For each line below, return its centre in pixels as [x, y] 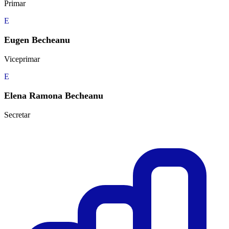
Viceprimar [22, 59]
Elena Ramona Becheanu [54, 96]
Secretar [17, 115]
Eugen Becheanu [37, 40]
